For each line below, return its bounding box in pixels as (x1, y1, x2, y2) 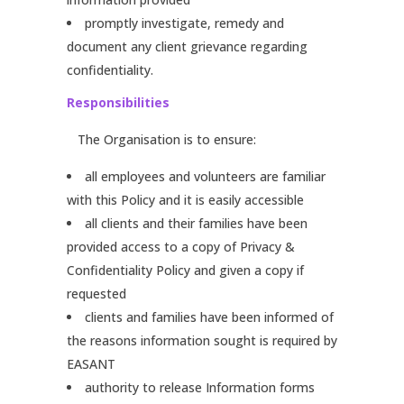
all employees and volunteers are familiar (85, 168, 326, 185)
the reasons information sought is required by (67, 332, 337, 349)
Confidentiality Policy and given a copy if (67, 262, 304, 279)
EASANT (67, 355, 115, 372)
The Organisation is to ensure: (67, 131, 256, 148)
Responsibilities (67, 94, 170, 111)
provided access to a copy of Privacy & (67, 238, 295, 255)
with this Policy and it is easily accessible (67, 191, 304, 208)
